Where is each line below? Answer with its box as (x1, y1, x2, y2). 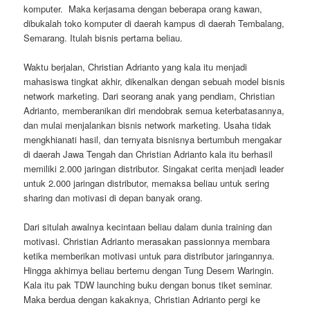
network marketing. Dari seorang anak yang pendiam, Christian (24, 89, 275, 102)
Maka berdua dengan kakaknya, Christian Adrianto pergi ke (24, 292, 261, 306)
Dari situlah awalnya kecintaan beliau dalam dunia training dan (24, 219, 273, 233)
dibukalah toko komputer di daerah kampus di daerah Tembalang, (24, 16, 285, 30)
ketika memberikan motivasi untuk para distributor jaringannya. (24, 248, 275, 262)
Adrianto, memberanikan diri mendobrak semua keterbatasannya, (24, 103, 285, 117)
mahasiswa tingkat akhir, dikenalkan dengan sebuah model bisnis (24, 74, 286, 88)
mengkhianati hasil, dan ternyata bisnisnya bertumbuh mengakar (24, 132, 282, 146)
